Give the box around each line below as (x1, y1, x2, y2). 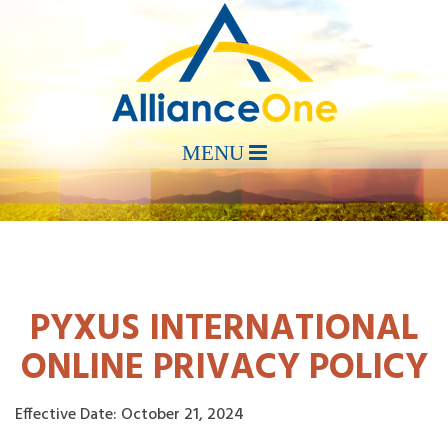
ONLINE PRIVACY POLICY (20, 340, 428, 398)
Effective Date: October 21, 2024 (15, 402, 244, 428)
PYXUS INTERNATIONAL (30, 301, 418, 359)
